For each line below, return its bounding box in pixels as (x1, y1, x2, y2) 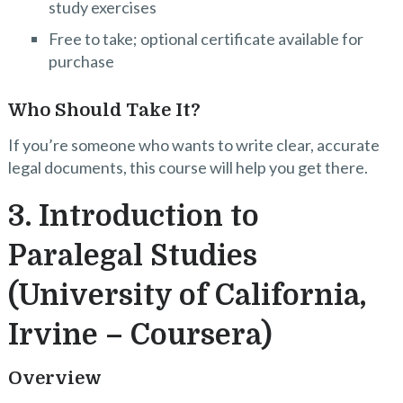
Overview (7, 368, 102, 390)
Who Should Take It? (7, 100, 201, 121)
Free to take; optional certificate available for (48, 28, 363, 49)
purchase (48, 50, 114, 71)
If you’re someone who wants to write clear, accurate (7, 135, 380, 156)
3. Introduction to (7, 200, 259, 234)
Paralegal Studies (7, 239, 257, 273)
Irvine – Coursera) (7, 318, 272, 353)
